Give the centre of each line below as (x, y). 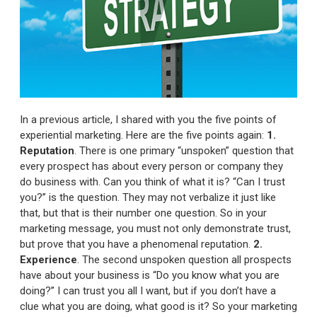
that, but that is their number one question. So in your (143, 213)
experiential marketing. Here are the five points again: (143, 135)
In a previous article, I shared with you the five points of (148, 119)
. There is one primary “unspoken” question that (184, 150)
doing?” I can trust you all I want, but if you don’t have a (148, 290)
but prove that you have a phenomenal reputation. (137, 244)
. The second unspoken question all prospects (184, 259)
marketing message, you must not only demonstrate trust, (155, 228)
